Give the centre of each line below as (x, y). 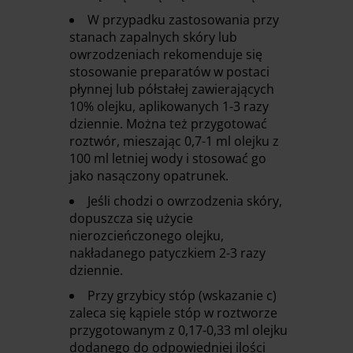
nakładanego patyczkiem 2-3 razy (167, 253)
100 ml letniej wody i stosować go (168, 158)
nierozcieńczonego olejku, (147, 235)
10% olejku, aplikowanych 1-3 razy (169, 106)
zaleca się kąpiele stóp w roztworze (173, 312)
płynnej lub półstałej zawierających (172, 89)
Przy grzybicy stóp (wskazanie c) (182, 295)
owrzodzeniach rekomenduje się (166, 54)
